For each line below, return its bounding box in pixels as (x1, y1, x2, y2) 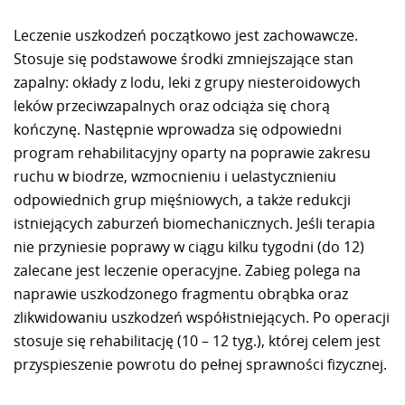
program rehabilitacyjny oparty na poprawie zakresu (14, 142, 371, 163)
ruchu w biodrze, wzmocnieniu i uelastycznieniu (14, 165, 336, 186)
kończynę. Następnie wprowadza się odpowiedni (14, 118, 342, 139)
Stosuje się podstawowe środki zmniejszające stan (14, 48, 353, 69)
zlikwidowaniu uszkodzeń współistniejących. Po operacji (14, 306, 390, 327)
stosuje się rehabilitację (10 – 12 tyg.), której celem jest (14, 330, 381, 351)
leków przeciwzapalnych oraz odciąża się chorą (14, 95, 330, 116)
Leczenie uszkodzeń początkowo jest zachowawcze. (14, 24, 358, 45)
